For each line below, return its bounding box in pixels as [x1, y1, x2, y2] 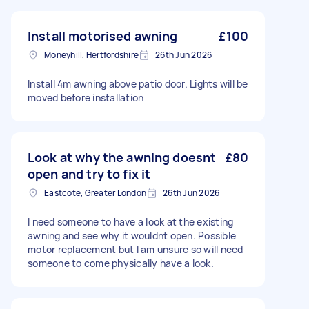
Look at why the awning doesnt [28, 149, 217, 166]
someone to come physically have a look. [28, 257, 214, 270]
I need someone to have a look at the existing [28, 215, 234, 228]
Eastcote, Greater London [44, 187, 146, 199]
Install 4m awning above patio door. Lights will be [28, 77, 248, 90]
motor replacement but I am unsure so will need [28, 243, 243, 256]
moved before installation [28, 91, 144, 104]
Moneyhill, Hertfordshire [44, 49, 139, 61]
